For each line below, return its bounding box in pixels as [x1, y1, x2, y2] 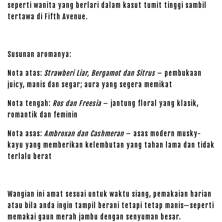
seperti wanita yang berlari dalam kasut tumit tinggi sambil [7, 1, 207, 9]
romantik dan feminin [7, 111, 78, 119]
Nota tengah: [7, 99, 53, 108]
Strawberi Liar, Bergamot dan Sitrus [44, 69, 155, 77]
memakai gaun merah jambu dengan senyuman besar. [7, 213, 181, 221]
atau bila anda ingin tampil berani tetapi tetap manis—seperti [7, 201, 214, 210]
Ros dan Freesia [53, 99, 101, 108]
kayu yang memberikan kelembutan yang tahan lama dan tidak [7, 141, 215, 149]
